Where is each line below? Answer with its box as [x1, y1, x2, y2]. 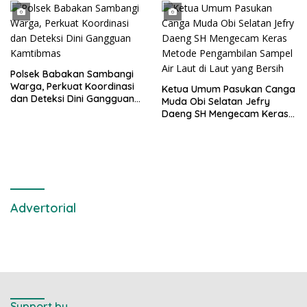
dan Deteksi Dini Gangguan [10, 92, 134, 105]
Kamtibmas [10, 104, 63, 117]
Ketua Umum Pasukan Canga [162, 82, 295, 95]
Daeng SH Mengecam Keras [162, 107, 288, 120]
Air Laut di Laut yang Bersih [162, 132, 287, 145]
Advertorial [10, 199, 76, 216]
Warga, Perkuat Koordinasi [10, 79, 134, 93]
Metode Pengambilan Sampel [162, 119, 295, 132]
